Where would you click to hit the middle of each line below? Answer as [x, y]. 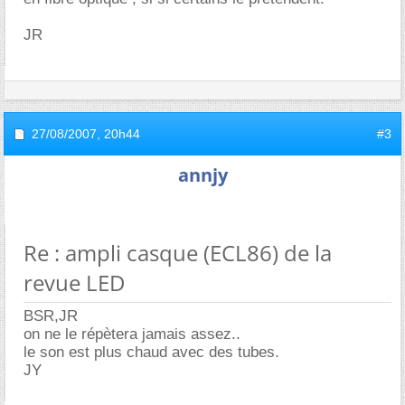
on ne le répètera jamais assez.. [132, 334]
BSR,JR [51, 316]
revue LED [74, 283]
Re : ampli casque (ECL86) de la [178, 253]
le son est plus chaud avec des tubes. [151, 352]
